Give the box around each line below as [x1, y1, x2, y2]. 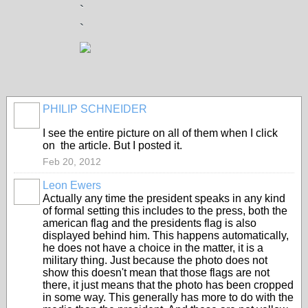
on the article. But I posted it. [43, 140, 182, 151]
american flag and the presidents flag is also [43, 217, 256, 229]
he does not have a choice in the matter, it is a [43, 242, 263, 254]
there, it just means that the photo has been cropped [43, 279, 294, 291]
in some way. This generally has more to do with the [43, 291, 294, 303]
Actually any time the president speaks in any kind [43, 192, 285, 204]
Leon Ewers [43, 179, 101, 191]
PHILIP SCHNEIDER [43, 103, 147, 115]
